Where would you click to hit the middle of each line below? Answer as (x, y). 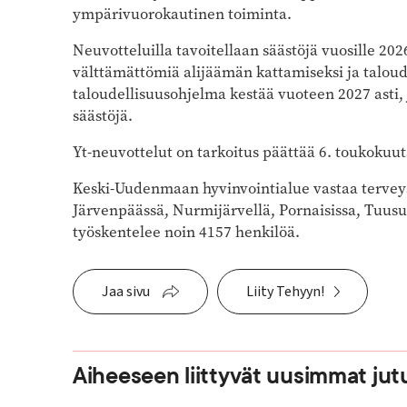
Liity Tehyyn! (285, 291)
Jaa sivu (126, 291)
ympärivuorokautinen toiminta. (182, 14)
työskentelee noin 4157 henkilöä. (186, 232)
